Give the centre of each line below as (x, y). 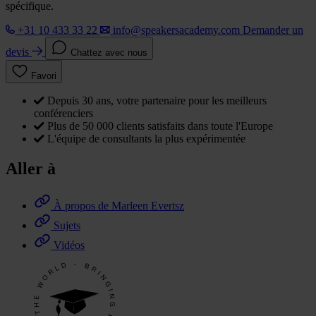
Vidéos (69, 245)
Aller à (31, 169)
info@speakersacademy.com (176, 30)
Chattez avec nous (109, 53)
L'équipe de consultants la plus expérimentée (146, 139)
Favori (44, 76)
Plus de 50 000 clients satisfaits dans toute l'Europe (160, 126)
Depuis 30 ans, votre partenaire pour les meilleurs (157, 101)
